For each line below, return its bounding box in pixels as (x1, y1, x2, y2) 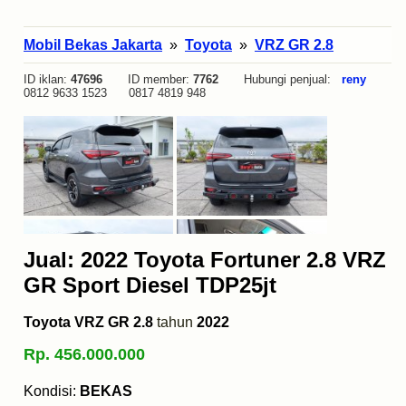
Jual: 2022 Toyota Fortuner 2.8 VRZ (24, 247, 386, 273)
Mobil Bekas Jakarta (24, 37, 162, 53)
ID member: (102, 72, 193, 87)
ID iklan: (24, 72, 71, 87)
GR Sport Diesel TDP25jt (24, 273, 276, 298)
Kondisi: (24, 383, 80, 400)
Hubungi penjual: (218, 72, 342, 87)
